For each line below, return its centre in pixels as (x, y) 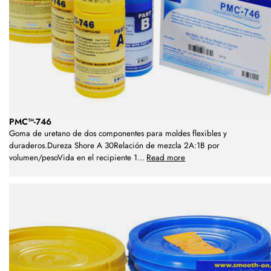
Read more (166, 158)
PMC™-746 (30, 122)
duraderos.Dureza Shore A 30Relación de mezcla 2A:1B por (114, 145)
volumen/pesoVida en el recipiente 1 (73, 158)
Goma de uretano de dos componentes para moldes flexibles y (118, 133)
